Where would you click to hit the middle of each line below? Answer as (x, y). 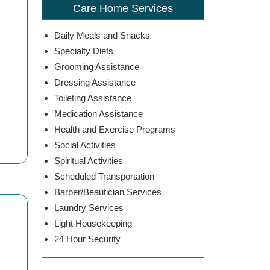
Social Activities (85, 145)
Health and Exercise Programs (115, 130)
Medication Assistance (98, 114)
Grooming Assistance (96, 67)
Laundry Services (89, 208)
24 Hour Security (87, 239)
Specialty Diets (83, 51)
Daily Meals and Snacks (102, 36)
